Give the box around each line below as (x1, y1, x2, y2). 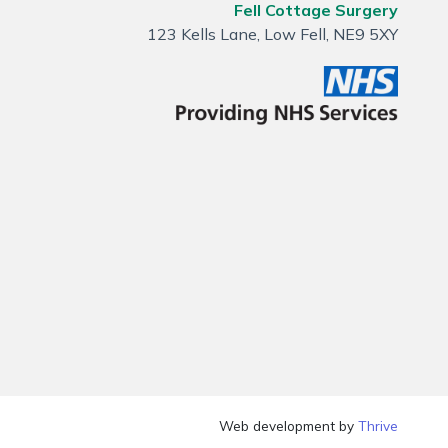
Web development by (219, 417, 359, 435)
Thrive (358, 417, 399, 435)
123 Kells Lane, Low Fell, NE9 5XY (147, 24, 399, 44)
